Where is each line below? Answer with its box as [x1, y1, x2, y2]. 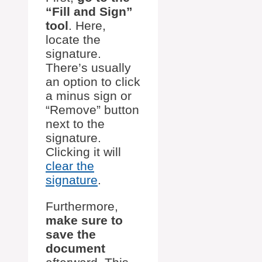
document [46, 241, 105, 255]
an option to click [46, 74, 140, 88]
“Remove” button [46, 102, 139, 116]
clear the [46, 158, 94, 173]
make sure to [46, 213, 123, 227]
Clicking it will [46, 144, 121, 158]
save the [46, 227, 96, 241]
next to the [46, 116, 105, 130]
